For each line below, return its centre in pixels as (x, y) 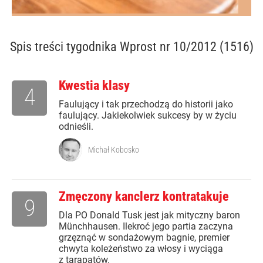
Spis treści (38, 47)
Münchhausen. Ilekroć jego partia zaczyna (146, 227)
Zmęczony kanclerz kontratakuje (144, 197)
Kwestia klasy (94, 86)
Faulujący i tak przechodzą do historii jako (146, 104)
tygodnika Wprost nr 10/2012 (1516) (160, 47)
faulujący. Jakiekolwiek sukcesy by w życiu (148, 116)
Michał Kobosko (114, 150)
